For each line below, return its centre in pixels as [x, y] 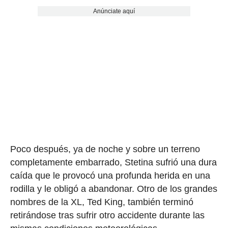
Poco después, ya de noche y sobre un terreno [105, 149]
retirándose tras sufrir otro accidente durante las [107, 215]
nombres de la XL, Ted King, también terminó [102, 202]
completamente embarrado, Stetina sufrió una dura [113, 162]
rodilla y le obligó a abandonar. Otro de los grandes [113, 189]
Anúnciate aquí [114, 11]
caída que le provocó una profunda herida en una [110, 175]
